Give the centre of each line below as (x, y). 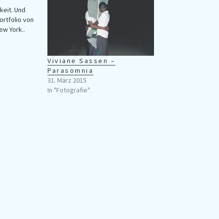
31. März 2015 (67, 80)
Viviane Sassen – (82, 61)
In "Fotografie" (69, 90)
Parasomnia (71, 71)
